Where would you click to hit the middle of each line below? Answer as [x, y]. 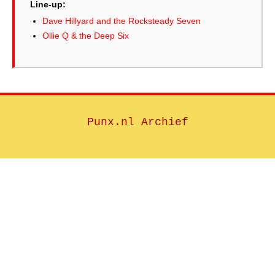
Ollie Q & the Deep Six [86, 36]
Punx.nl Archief [137, 122]
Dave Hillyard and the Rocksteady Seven [122, 21]
